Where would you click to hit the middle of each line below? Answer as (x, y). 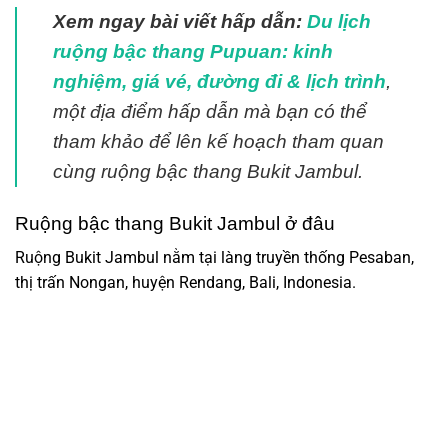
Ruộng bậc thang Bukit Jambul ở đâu (175, 223)
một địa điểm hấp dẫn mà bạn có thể (210, 111)
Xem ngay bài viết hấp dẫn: (180, 21)
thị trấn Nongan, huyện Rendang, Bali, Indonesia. (185, 283)
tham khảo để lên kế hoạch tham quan (218, 141)
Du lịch (339, 21)
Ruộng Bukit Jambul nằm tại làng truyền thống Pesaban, (214, 258)
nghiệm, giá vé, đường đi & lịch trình (219, 81)
